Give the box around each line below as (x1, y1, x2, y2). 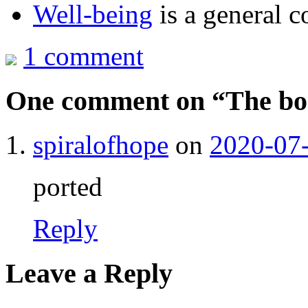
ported (33, 172, 102, 202)
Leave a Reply (5, 257, 173, 289)
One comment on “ (5, 85, 225, 116)
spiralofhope (33, 130, 168, 160)
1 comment (23, 41, 144, 71)
